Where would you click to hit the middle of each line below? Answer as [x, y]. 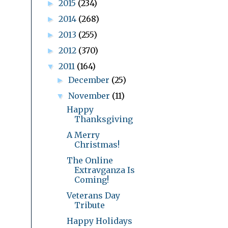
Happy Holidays [99, 221]
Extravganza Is [104, 170]
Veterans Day [93, 195]
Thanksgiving [103, 119]
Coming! [91, 179]
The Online [90, 160]
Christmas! [97, 144]
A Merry [83, 135]
